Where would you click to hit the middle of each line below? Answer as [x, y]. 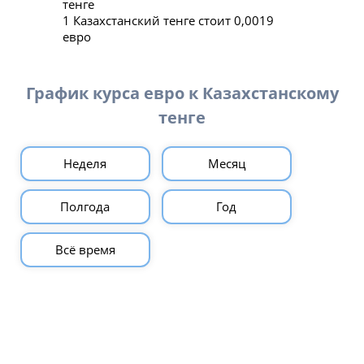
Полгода [85, 206]
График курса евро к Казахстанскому [182, 93]
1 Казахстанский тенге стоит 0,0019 [168, 21]
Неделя [85, 163]
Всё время [85, 249]
